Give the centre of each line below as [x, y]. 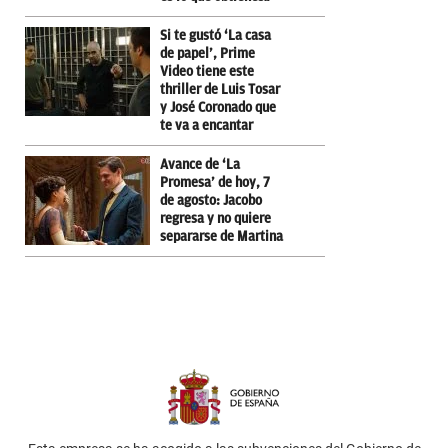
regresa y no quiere [215, 218]
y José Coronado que [218, 107]
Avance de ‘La [200, 164]
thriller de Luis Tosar [220, 89]
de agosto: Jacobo [211, 200]
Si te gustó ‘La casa [215, 35]
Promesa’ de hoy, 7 [215, 182]
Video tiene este [207, 71]
